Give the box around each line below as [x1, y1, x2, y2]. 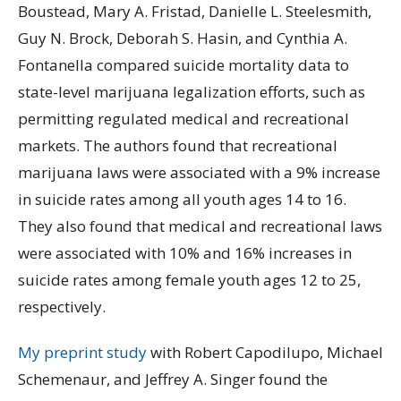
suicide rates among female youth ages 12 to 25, [18, 269, 361, 290]
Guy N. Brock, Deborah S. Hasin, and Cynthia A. [18, 27, 347, 48]
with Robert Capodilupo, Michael [147, 342, 383, 363]
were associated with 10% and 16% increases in [18, 242, 352, 263]
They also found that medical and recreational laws [18, 215, 382, 236]
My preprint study [18, 342, 147, 363]
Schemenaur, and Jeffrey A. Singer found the [18, 369, 328, 389]
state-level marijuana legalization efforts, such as [18, 81, 365, 102]
